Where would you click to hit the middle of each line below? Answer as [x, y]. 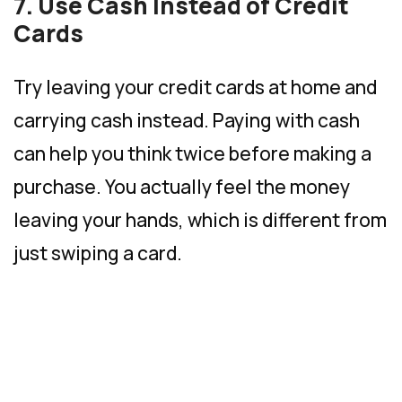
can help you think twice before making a [192, 153]
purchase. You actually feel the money [182, 186]
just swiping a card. [98, 253]
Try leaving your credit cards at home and [195, 87]
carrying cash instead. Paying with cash [187, 120]
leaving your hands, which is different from [200, 219]
